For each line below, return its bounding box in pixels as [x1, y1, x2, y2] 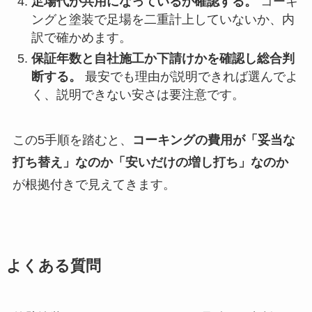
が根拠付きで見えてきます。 [12, 177, 175, 192]
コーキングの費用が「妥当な [132, 132, 295, 147]
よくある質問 [6, 257, 101, 274]
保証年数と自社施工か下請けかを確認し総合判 [31, 52, 295, 66]
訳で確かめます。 [31, 30, 132, 45]
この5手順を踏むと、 [12, 132, 132, 147]
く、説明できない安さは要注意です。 [31, 88, 244, 102]
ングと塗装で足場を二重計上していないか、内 [31, 12, 295, 26]
